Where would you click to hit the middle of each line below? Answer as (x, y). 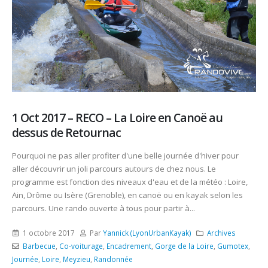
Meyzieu (77, 259)
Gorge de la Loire (184, 246)
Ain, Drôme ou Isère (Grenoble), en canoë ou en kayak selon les (127, 195)
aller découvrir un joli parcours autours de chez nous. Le (114, 169)
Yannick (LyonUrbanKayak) (147, 232)
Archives (222, 232)
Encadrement (129, 246)
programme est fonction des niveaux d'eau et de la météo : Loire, (130, 182)
